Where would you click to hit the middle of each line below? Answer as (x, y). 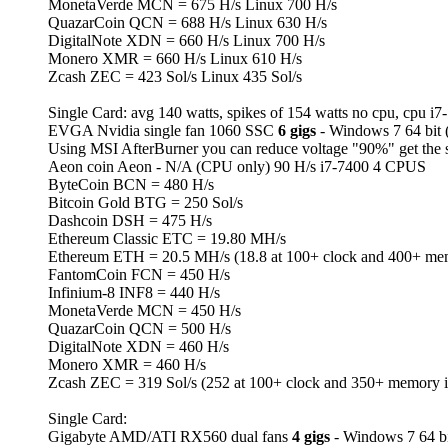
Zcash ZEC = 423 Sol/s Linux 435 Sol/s (175, 77)
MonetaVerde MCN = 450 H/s (144, 311)
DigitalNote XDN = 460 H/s (138, 347)
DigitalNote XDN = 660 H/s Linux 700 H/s (186, 41)
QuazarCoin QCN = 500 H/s (139, 329)
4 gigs (311, 437)
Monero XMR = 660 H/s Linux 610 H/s (175, 59)
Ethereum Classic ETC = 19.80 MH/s (167, 239)
